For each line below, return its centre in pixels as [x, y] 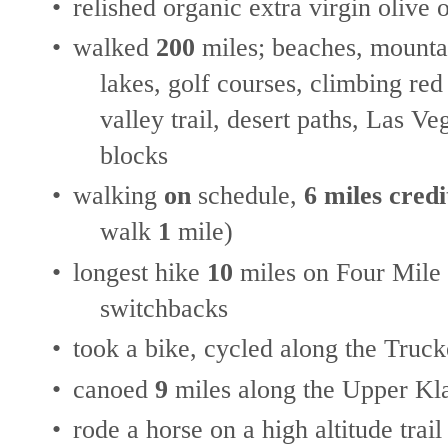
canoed [114, 388]
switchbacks [164, 307]
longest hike [140, 271]
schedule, [247, 195]
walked [114, 46]
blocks [134, 154]
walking [118, 195]
